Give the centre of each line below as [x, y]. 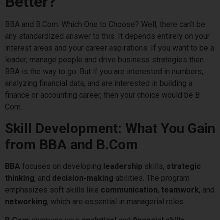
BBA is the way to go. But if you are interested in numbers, [104, 72]
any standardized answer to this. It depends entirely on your [107, 36]
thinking [20, 178]
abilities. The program [151, 178]
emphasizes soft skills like [53, 190]
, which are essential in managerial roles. [117, 201]
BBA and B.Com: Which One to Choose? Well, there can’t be [105, 25]
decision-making [83, 178]
